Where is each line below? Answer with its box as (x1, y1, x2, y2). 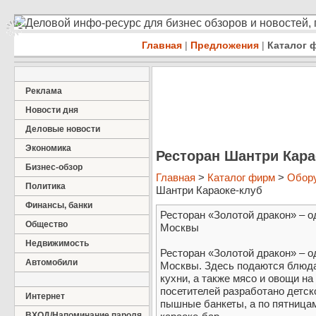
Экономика (25, 143, 71, 153)
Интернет (25, 291, 65, 301)
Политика (25, 181, 66, 191)
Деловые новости (25, 124, 100, 134)
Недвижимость (25, 238, 89, 248)
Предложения (190, 39, 259, 51)
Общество (25, 219, 68, 229)
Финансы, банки (25, 200, 92, 210)
